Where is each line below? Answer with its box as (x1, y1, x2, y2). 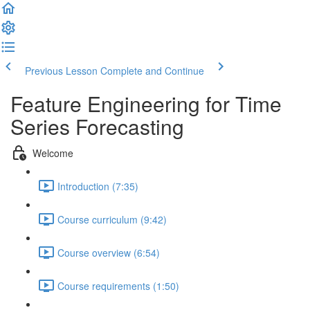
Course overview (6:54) (57, 245, 160, 259)
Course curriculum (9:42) (57, 212, 167, 226)
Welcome (33, 145, 73, 160)
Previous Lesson (25, 64, 98, 77)
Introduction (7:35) (57, 179, 138, 193)
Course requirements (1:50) (57, 278, 179, 293)
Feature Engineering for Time (10, 89, 282, 118)
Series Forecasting (10, 111, 184, 141)
